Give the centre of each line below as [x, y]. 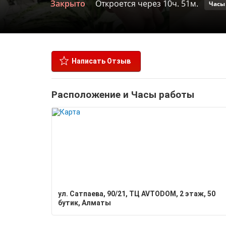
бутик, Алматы [84, 203]
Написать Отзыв [101, 61]
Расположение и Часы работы [123, 95]
